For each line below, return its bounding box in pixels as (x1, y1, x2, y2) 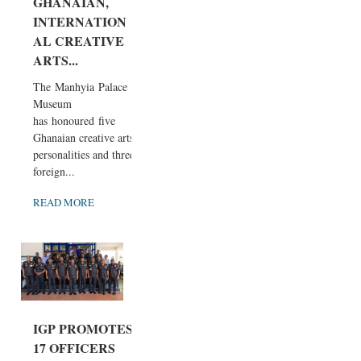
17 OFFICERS (33, 338, 115, 357)
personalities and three (33, 146, 135, 162)
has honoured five (33, 112, 115, 128)
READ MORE (33, 194, 94, 210)
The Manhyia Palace (33, 78, 127, 94)
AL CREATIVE (33, 31, 124, 50)
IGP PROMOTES (33, 318, 133, 338)
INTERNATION (33, 11, 127, 31)
